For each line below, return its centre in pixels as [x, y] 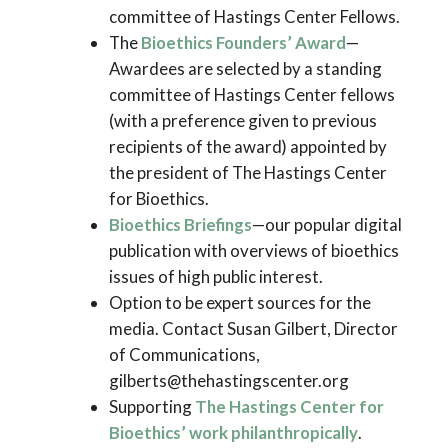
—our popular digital [326, 224]
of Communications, [184, 354]
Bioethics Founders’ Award [243, 42]
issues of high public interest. [215, 276]
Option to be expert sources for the [239, 302]
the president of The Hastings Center [247, 172]
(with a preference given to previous [242, 120]
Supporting [151, 406]
